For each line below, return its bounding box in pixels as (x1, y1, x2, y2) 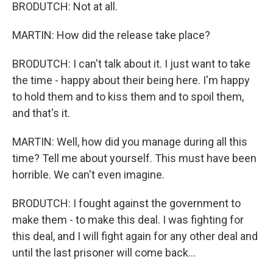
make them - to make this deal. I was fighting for (12, 213, 244, 226)
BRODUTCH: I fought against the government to (12, 197, 241, 210)
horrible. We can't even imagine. (12, 168, 165, 181)
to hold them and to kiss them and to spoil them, (12, 90, 244, 103)
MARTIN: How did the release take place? (12, 29, 210, 41)
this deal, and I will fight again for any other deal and (12, 230, 258, 243)
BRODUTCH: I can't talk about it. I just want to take (12, 57, 250, 70)
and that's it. (12, 107, 70, 119)
